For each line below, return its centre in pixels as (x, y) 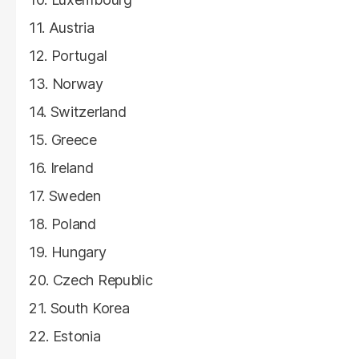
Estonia (77, 337)
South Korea (90, 309)
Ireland (72, 168)
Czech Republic (103, 280)
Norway (77, 84)
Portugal (79, 56)
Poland (73, 224)
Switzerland (88, 112)
